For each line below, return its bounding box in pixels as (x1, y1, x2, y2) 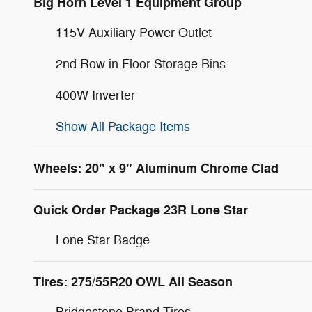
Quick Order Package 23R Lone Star (33, 201, 248, 219)
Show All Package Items (56, 118, 190, 134)
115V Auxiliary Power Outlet (56, 24, 212, 40)
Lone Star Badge (56, 232, 150, 248)
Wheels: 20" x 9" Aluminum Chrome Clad (33, 159, 279, 177)
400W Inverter (56, 87, 135, 103)
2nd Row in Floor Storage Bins (56, 56, 226, 72)
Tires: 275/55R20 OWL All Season (33, 273, 233, 290)
